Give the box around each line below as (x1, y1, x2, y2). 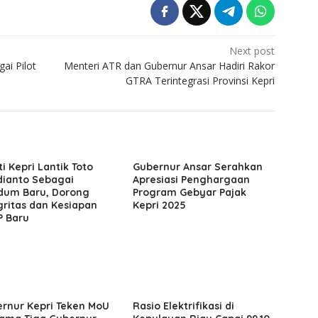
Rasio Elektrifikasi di (133, 300, 235, 313)
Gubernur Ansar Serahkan (133, 160, 263, 174)
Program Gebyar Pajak (133, 186, 247, 199)
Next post (229, 44, 275, 58)
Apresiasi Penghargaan (133, 173, 251, 187)
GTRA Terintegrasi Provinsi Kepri (126, 74, 275, 88)
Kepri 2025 (133, 199, 187, 212)
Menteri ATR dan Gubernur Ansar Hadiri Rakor (64, 59, 275, 73)
